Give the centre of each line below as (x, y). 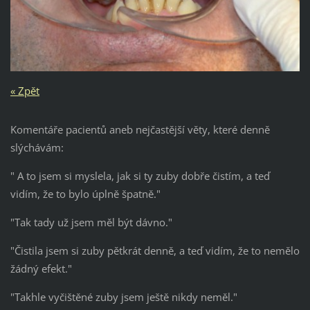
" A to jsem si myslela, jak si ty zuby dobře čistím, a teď (140, 176)
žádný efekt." (41, 269)
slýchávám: (37, 148)
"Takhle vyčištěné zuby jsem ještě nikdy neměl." (124, 297)
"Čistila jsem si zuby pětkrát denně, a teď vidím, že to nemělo (155, 251)
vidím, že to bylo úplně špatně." (85, 194)
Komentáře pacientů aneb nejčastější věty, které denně (140, 130)
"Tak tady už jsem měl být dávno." (91, 222)
